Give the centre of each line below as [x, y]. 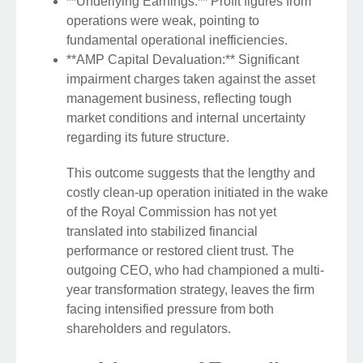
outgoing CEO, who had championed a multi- [195, 271]
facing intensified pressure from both [170, 310]
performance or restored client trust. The [180, 251]
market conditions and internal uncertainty [186, 118]
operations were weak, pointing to [163, 21]
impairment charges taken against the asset [191, 79]
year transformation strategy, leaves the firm [190, 290]
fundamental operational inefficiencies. [177, 41]
